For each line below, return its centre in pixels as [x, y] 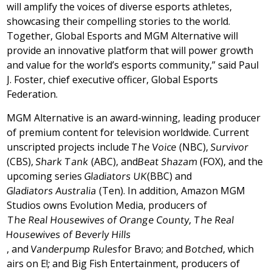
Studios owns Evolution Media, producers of [107, 206]
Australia [76, 191]
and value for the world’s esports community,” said [123, 65]
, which [239, 249]
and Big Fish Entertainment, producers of [146, 264]
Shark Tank [63, 162]
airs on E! [28, 264]
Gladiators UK [116, 176]
